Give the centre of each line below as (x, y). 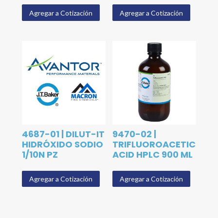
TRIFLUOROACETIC (154, 144)
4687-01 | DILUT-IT (63, 134)
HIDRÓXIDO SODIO (62, 144)
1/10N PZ (40, 154)
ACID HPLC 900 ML (153, 154)
